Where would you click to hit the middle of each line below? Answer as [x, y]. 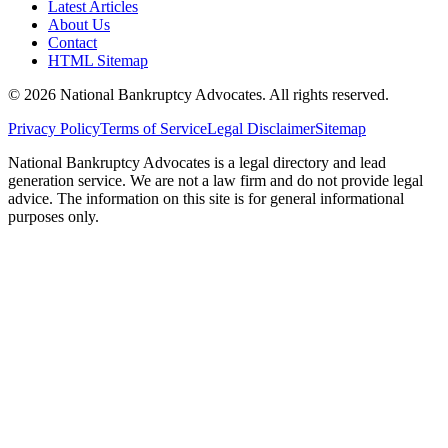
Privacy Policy [54, 129]
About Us [79, 25]
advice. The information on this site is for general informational [206, 199]
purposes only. [53, 217]
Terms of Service [153, 129]
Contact [72, 43]
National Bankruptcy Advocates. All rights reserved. [222, 95]
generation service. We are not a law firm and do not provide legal [215, 181]
